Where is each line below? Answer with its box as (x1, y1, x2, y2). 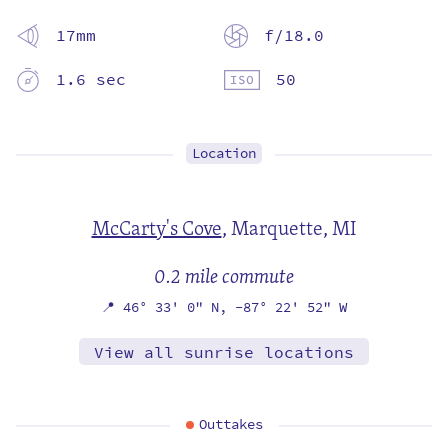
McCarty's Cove (91, 210, 222, 244)
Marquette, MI (230, 210, 357, 244)
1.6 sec (56, 67, 126, 91)
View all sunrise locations (94, 340, 354, 364)
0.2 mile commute (154, 258, 294, 292)
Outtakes (198, 413, 263, 435)
